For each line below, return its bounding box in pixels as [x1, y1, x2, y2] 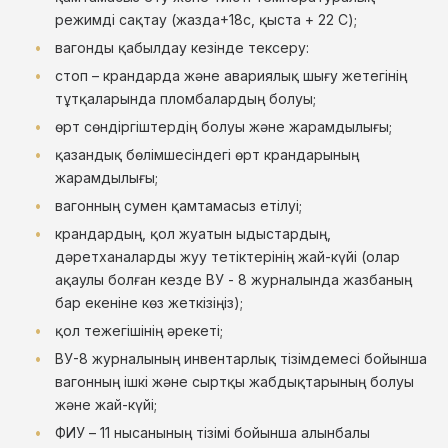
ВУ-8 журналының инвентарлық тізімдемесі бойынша [55, 350, 427, 367]
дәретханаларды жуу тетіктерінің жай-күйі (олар [55, 248, 400, 265]
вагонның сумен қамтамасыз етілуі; [55, 197, 302, 214]
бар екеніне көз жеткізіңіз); [55, 294, 243, 311]
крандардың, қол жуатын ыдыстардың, [55, 225, 331, 242]
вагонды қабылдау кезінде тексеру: [55, 39, 313, 56]
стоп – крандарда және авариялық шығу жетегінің [55, 67, 407, 84]
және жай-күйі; [55, 396, 157, 413]
